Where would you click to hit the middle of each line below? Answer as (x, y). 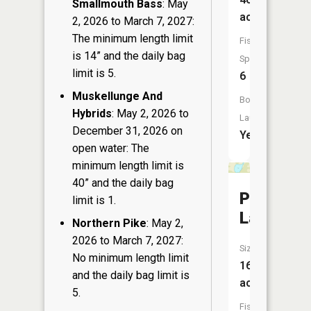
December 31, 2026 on (127, 131)
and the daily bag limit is (131, 275)
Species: (257, 59)
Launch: (255, 118)
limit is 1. (94, 200)
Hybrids (92, 113)
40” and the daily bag (123, 183)
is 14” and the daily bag (129, 56)
